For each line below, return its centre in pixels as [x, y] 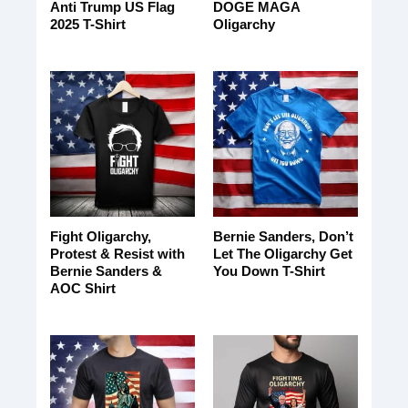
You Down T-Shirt [269, 271]
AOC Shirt [82, 289]
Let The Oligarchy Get [282, 254]
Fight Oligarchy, [100, 237]
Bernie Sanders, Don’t [283, 237]
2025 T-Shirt [87, 25]
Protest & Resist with [117, 254]
